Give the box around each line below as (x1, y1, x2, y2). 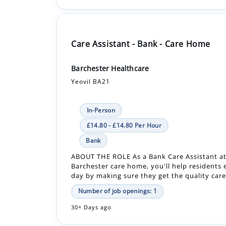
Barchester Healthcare (71, 27, 149, 37)
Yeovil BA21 (71, 40, 110, 49)
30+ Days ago (71, 167, 112, 175)
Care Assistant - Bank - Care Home (71, 2, 210, 13)
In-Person (86, 69, 116, 78)
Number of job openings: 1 (78, 150, 157, 159)
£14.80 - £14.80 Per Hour (86, 84, 162, 93)
